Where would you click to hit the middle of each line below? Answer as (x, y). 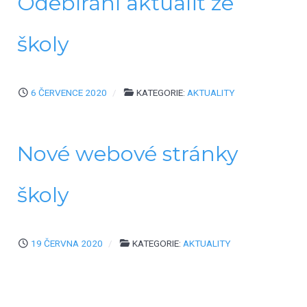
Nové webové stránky (127, 153)
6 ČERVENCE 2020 (69, 92)
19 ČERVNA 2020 (67, 243)
